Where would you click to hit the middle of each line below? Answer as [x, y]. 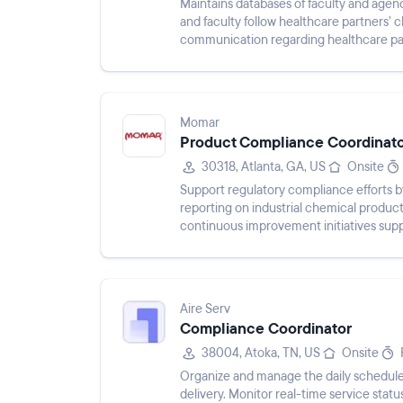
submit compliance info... [249, 58]
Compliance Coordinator [266, 329]
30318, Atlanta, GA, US [264, 167]
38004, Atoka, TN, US [261, 353]
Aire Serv [205, 309]
